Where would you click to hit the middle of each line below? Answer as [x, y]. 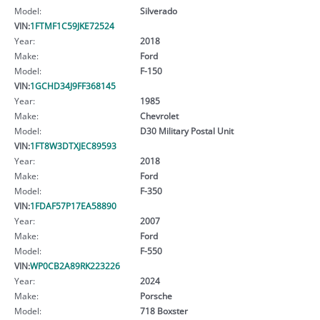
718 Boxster [164, 310]
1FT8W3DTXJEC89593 [73, 145]
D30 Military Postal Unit [186, 130]
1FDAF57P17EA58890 [73, 205]
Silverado [158, 10]
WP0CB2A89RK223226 [75, 265]
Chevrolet [159, 115]
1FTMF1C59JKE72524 [72, 25]
